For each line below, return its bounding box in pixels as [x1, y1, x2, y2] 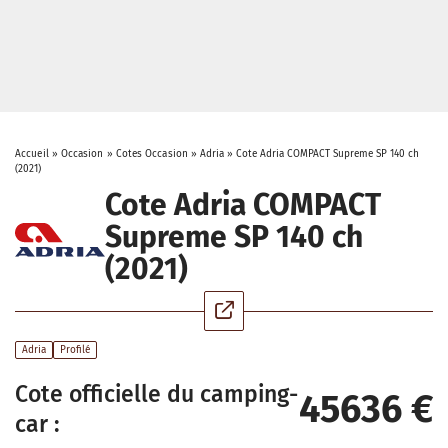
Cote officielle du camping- [15, 380, 298, 408]
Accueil [15, 148, 49, 160]
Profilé [60, 344, 90, 356]
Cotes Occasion [115, 148, 188, 160]
